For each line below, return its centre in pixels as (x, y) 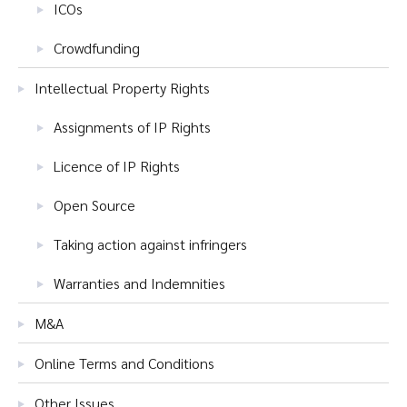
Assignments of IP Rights (132, 127)
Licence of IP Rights (117, 166)
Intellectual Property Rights (122, 88)
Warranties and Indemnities (139, 283)
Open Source (94, 205)
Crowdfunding (97, 48)
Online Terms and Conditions (124, 363)
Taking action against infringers (150, 244)
